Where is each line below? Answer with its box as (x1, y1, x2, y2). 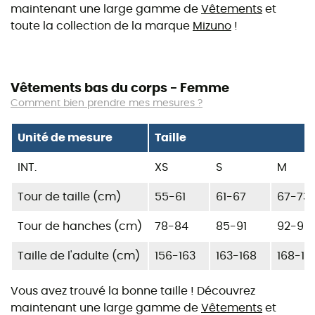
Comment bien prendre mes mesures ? (11, 98, 202, 109)
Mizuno (193, 20, 231, 32)
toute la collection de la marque (11, 20, 193, 32)
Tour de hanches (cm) (18, 220, 142, 232)
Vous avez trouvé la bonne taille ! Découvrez (11, 285, 255, 297)
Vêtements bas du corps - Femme (11, 82, 229, 96)
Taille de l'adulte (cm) (18, 250, 140, 262)
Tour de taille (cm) (18, 191, 121, 202)
